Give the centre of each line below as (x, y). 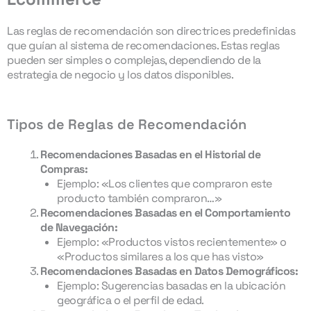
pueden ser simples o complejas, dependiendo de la (134, 60)
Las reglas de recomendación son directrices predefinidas (151, 31)
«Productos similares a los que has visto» (160, 257)
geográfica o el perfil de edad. (131, 300)
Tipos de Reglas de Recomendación (127, 124)
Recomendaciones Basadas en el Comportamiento (165, 213)
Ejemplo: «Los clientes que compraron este (165, 184)
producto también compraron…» (139, 198)
